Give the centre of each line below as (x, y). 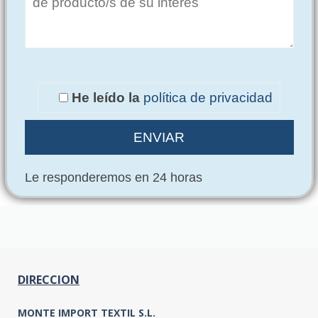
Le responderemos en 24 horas (114, 177)
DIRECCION (49, 279)
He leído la (108, 97)
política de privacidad (208, 97)
